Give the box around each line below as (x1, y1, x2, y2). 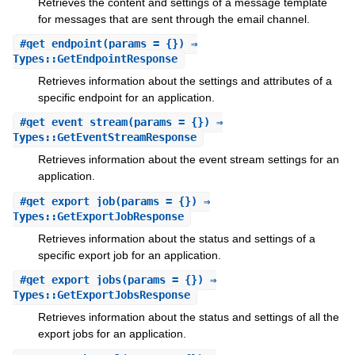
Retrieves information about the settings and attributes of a (37, 74, 332, 87)
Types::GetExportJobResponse (12, 209, 184, 223)
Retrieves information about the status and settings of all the (37, 311, 339, 324)
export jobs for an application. (37, 327, 186, 341)
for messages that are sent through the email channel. (37, 12, 310, 25)
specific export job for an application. (37, 248, 221, 261)
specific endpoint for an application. (37, 90, 215, 104)
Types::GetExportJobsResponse (12, 288, 190, 302)
